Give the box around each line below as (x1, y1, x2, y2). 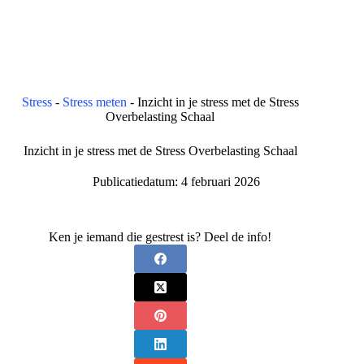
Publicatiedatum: (92, 175, 178, 189)
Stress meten (62, 95, 127, 110)
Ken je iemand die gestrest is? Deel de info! (49, 230, 272, 245)
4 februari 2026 (181, 175, 261, 189)
